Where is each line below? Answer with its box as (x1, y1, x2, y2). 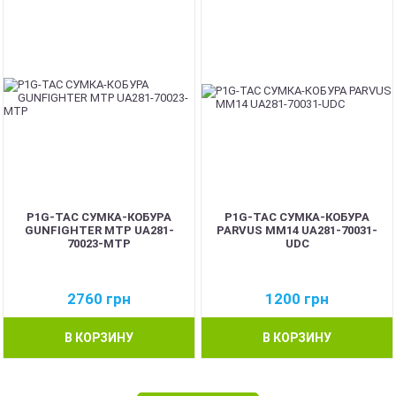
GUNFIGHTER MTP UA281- (24, 223, 174, 237)
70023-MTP (67, 236, 131, 250)
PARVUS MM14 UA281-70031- (217, 223, 377, 237)
